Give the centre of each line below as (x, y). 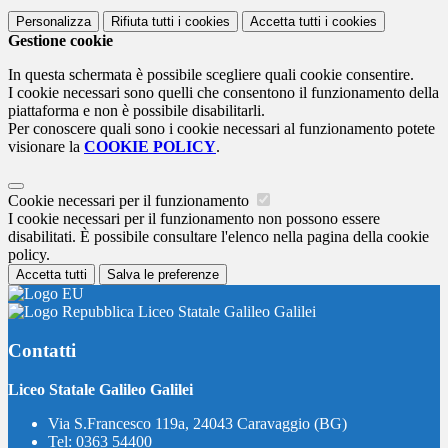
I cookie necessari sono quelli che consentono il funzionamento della (223, 93)
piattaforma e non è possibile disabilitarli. (136, 111)
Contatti (42, 350)
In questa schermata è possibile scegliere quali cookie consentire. (211, 75)
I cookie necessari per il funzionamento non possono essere (194, 219)
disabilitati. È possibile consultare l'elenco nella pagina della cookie (218, 237)
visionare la (46, 147)
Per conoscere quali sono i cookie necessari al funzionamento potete (221, 129)
